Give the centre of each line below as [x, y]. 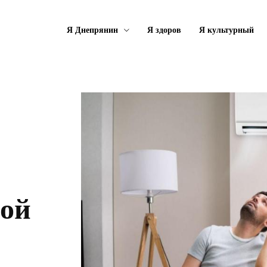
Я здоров [164, 30]
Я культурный [226, 30]
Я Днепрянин [92, 30]
